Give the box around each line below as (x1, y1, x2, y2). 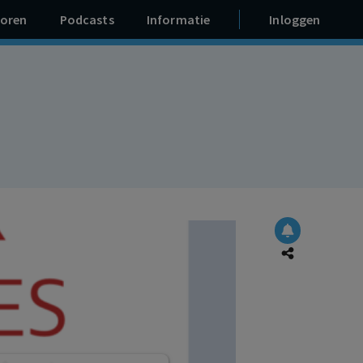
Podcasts (59, 11, 114, 28)
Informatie (146, 11, 211, 28)
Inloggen (269, 11, 321, 28)
